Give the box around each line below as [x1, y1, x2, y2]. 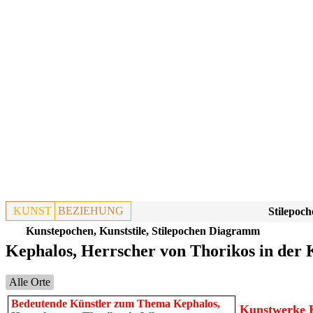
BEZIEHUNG [58, 205, 124, 217]
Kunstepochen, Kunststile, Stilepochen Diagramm [26, 225, 260, 237]
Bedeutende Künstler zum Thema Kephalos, [11, 298, 220, 310]
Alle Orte [9, 276, 50, 288]
